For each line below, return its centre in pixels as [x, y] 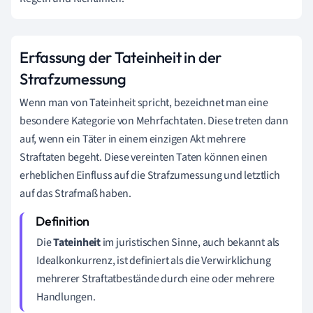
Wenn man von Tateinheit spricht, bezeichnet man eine [144, 102]
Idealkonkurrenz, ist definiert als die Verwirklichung [154, 260]
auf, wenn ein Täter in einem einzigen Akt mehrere [133, 139]
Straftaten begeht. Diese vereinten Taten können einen [144, 157]
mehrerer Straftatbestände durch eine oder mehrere [156, 278]
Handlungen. [66, 297]
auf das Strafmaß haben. [75, 193]
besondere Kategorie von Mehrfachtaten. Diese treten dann [154, 121]
